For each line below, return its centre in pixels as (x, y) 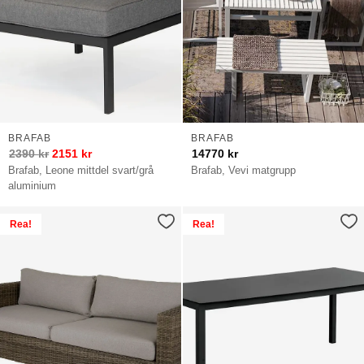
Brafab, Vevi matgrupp (244, 170)
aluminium (32, 185)
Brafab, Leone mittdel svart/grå (81, 170)
